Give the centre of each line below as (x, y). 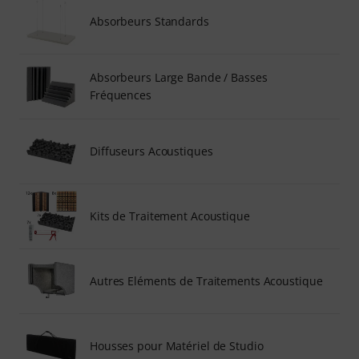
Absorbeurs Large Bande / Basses (179, 77)
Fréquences (121, 95)
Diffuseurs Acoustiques (151, 151)
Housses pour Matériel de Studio (177, 345)
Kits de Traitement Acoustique (170, 216)
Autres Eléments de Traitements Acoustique (206, 280)
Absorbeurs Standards (149, 21)
